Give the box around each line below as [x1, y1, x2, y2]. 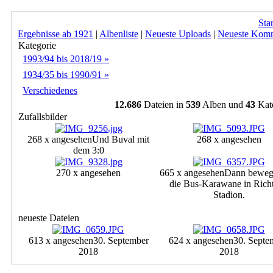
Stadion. [213, 190, 245, 200]
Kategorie [18, 40, 56, 51]
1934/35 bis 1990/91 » [23, 69, 109, 80]
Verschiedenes [23, 85, 77, 96]
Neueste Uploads [145, 29, 211, 39]
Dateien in [141, 99, 186, 110]
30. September [93, 235, 149, 246]
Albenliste [99, 29, 138, 39]
